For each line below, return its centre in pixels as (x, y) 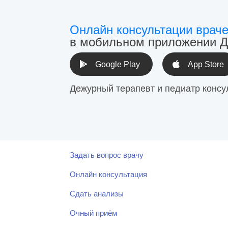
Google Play (118, 64)
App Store (206, 64)
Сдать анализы (97, 194)
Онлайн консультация (108, 174)
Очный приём (93, 213)
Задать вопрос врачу (107, 155)
